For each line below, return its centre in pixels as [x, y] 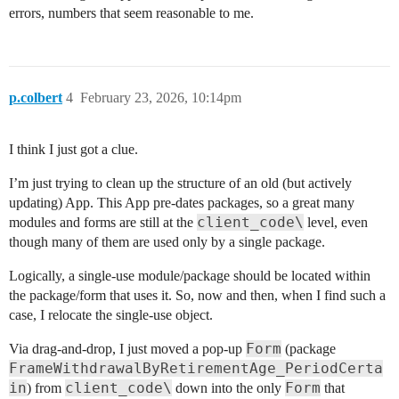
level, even [336, 222]
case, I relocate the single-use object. [111, 314]
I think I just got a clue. [73, 149]
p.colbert [36, 97]
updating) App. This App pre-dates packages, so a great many [182, 202]
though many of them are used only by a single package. [167, 241]
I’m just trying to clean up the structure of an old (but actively [180, 183]
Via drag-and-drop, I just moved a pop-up [127, 348]
